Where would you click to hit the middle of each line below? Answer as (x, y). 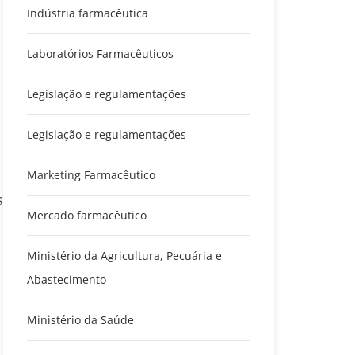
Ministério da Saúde (80, 319)
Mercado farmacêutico (87, 215)
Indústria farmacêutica (88, 13)
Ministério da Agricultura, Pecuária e (124, 255)
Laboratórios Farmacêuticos (100, 53)
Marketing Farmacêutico (91, 174)
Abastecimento (67, 279)
